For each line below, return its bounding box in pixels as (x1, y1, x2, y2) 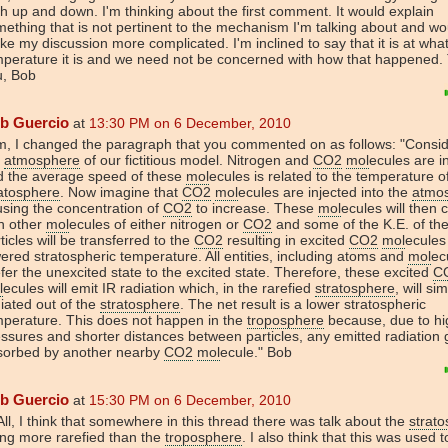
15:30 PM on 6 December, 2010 (89, 391, 291, 408)
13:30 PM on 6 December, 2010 (89, 114, 291, 131)
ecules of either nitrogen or (69, 215, 243, 232)
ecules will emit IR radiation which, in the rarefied (3, 279, 315, 296)
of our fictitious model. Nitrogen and (80, 151, 313, 168)
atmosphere (4, 151, 80, 168)
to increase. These (192, 199, 318, 216)
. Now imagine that (60, 183, 182, 200)
